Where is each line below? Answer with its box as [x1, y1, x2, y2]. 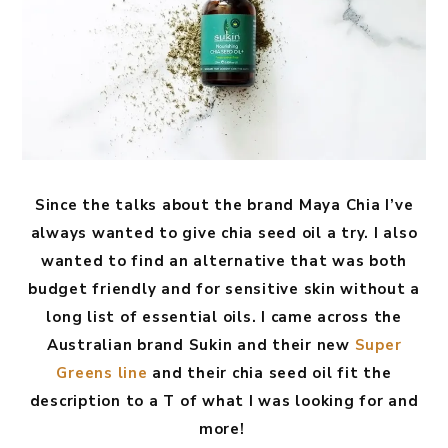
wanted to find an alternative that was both [40, 251, 408, 272]
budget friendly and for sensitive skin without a [28, 279, 420, 300]
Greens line [56, 363, 148, 384]
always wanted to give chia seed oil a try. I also [30, 223, 418, 244]
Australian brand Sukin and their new [46, 335, 355, 356]
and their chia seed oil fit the [147, 363, 392, 384]
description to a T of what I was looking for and [29, 391, 419, 412]
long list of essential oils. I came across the [46, 307, 402, 328]
